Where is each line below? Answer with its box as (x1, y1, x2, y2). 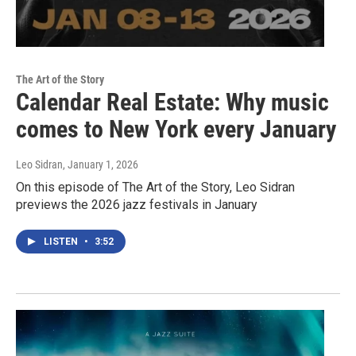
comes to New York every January (16, 115, 336, 144)
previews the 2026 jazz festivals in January (16, 197, 257, 213)
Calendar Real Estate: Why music (16, 88, 329, 117)
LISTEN (44, 236, 80, 248)
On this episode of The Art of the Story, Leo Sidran (16, 180, 295, 195)
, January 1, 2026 (63, 158, 138, 172)
